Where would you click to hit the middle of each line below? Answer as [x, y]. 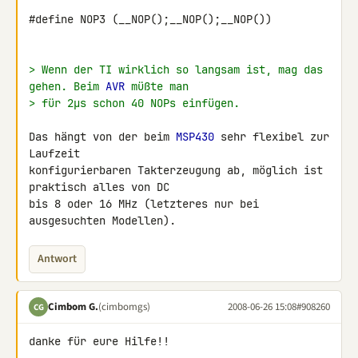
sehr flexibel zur [272, 137]
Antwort [57, 259]
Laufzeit [58, 153]
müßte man [157, 86]
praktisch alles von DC [102, 187]
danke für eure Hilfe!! [99, 341]
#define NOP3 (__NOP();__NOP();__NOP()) [150, 19]
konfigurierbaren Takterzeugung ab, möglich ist [176, 170]
